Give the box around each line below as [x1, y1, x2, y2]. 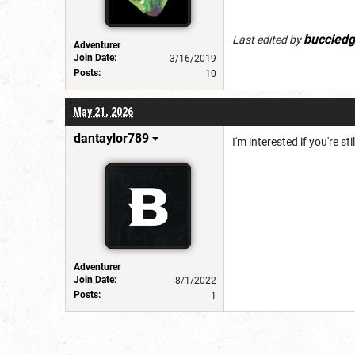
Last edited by [232, 32, 303, 46]
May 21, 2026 [73, 105, 133, 118]
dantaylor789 [74, 130, 149, 146]
